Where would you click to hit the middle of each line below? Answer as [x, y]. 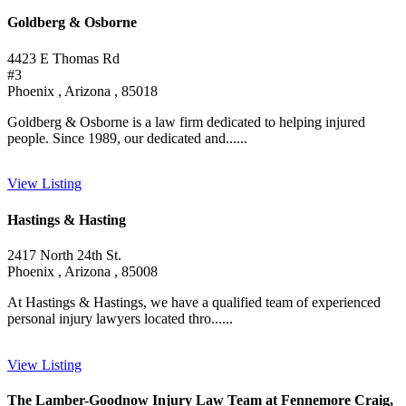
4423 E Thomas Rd [63, 58]
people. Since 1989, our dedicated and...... [127, 138]
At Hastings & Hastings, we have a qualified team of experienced [194, 302]
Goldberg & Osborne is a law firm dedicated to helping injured [186, 121]
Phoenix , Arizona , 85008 [82, 271]
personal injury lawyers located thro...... [120, 318]
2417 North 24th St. [64, 255]
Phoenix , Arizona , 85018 [82, 91]
